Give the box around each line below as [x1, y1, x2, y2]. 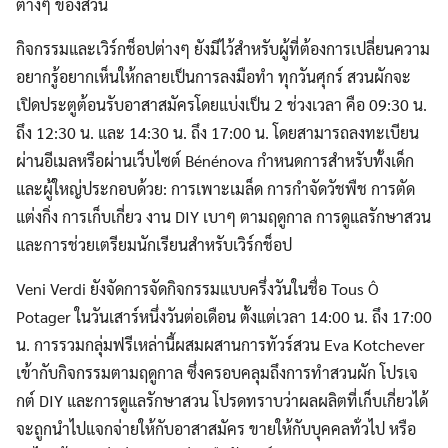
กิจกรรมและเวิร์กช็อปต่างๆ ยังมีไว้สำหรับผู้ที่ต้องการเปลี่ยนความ [16, 38, 430, 59]
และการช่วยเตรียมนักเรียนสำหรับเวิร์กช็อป [16, 234, 292, 255]
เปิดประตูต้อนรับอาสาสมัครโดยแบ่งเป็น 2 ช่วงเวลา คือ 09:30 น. [16, 94, 427, 115]
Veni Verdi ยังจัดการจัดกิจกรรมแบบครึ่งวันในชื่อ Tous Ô [16, 278, 379, 299]
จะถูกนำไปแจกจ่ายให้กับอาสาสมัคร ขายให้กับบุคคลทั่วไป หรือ [16, 418, 416, 439]
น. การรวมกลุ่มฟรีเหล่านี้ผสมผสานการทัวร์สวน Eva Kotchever [16, 334, 425, 355]
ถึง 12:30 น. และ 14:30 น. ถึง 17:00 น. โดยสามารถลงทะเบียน [16, 122, 419, 143]
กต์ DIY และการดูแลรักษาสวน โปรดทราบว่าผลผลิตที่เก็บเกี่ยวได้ [16, 390, 428, 411]
